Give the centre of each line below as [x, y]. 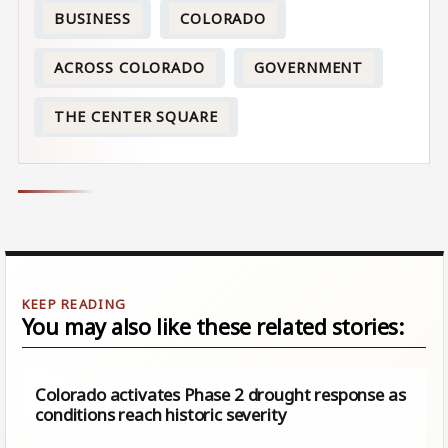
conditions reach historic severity [161, 414]
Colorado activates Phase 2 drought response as [220, 394]
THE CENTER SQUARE [136, 117]
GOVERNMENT [309, 67]
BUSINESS [92, 18]
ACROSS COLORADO [129, 67]
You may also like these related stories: [212, 326]
